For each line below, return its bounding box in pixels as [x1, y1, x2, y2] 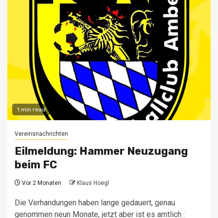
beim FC [15, 158, 57, 172]
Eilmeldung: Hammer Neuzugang [15, 145, 188, 158]
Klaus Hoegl [77, 180, 109, 187]
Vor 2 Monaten [20, 180, 64, 187]
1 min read [17, 106, 46, 113]
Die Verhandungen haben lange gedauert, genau [15, 198, 175, 208]
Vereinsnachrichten [15, 130, 68, 138]
